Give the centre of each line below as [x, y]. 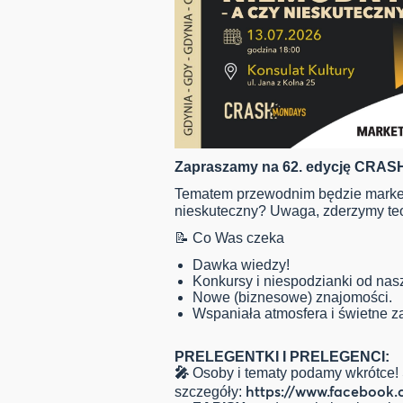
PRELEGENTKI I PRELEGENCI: [282, 357]
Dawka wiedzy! [241, 265]
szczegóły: [210, 392]
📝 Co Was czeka [229, 238]
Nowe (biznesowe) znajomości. [292, 298]
